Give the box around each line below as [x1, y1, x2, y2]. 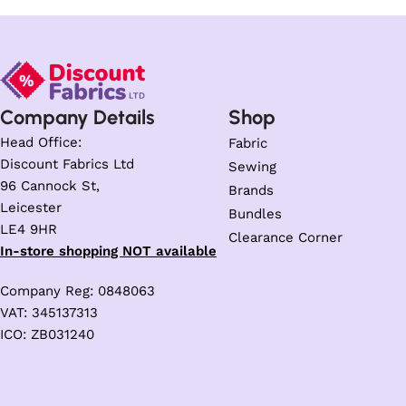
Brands [228, 182, 274, 199]
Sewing [228, 159, 276, 176]
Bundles [228, 206, 282, 223]
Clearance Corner [228, 229, 343, 246]
